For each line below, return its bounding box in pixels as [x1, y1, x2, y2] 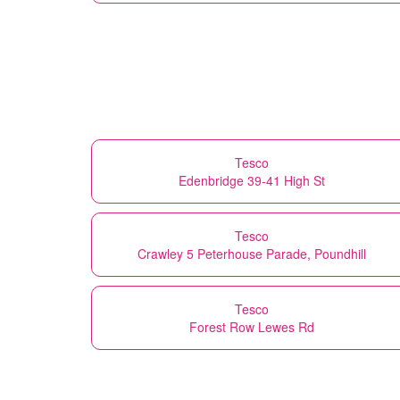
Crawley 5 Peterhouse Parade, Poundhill [137, 244, 366, 262]
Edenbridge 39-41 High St [179, 171, 325, 189]
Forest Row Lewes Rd [189, 317, 314, 336]
